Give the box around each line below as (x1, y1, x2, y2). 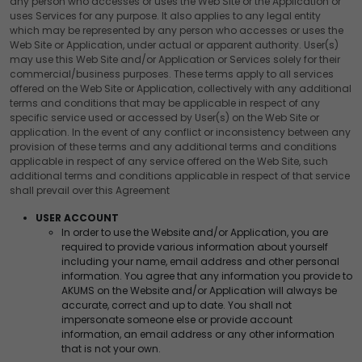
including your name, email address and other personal (61, 254, 339, 268)
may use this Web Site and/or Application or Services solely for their (10, 52, 340, 66)
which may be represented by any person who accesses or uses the (10, 23, 343, 37)
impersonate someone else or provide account (61, 312, 293, 326)
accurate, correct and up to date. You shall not (61, 297, 292, 312)
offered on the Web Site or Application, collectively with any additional (10, 81, 351, 95)
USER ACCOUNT (36, 210, 119, 225)
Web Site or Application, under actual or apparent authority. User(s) (10, 37, 339, 52)
